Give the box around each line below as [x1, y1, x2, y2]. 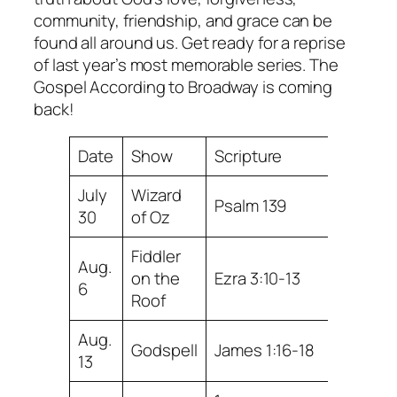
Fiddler [131, 245, 181, 269]
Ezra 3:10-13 [214, 267, 301, 291]
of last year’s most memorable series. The [34, 52, 339, 76]
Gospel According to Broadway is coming [34, 74, 333, 98]
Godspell [131, 339, 198, 362]
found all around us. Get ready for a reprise [34, 30, 346, 54]
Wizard [131, 183, 182, 207]
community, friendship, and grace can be [34, 8, 333, 32]
